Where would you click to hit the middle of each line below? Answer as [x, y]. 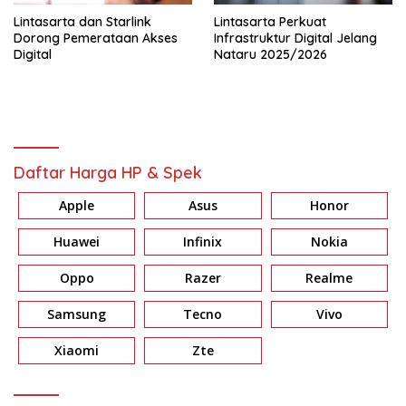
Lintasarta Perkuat [270, 21]
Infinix [203, 241]
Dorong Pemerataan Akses [96, 38]
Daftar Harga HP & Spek [108, 172]
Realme [329, 277]
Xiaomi [77, 350]
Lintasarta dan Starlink [82, 21]
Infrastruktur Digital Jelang [295, 38]
